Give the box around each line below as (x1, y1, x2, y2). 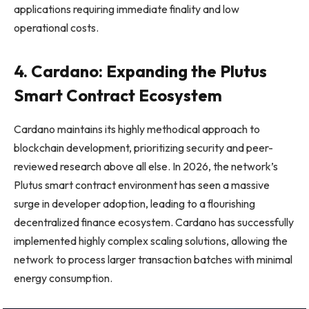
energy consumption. (14, 271, 114, 286)
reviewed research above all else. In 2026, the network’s (14, 159, 278, 174)
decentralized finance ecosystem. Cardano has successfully (14, 215, 294, 230)
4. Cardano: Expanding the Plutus (14, 61, 267, 82)
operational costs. (14, 20, 99, 34)
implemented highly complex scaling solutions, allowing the (14, 234, 288, 248)
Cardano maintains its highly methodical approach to (14, 122, 260, 137)
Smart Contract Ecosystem (14, 85, 222, 106)
